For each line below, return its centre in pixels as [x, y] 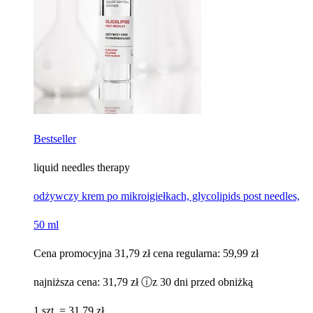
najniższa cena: [68, 282]
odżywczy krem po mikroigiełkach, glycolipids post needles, [167, 196]
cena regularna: [188, 253]
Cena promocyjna [73, 253]
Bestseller [55, 138]
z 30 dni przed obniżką [203, 282]
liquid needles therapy [82, 167]
